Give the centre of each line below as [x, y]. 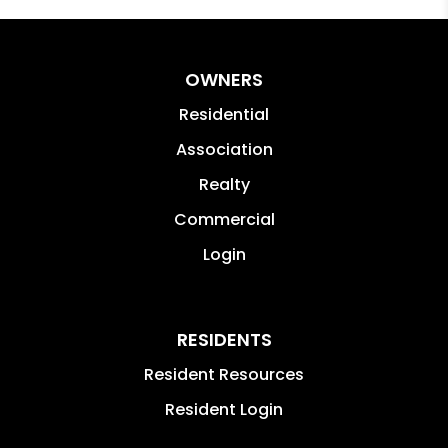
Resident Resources [224, 374]
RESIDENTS [224, 339]
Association [224, 149]
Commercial [224, 219]
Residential [224, 114]
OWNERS [224, 79]
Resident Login [224, 409]
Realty [224, 184]
